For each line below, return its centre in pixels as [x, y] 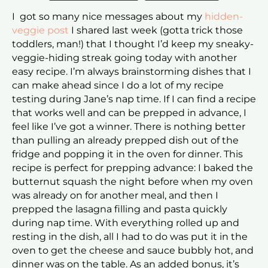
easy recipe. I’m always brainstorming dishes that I [132, 72]
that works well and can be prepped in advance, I [129, 113]
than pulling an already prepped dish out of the [125, 141]
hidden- [224, 17]
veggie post [40, 31]
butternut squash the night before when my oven [133, 182]
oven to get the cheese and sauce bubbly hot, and [133, 251]
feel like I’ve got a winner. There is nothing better [129, 127]
